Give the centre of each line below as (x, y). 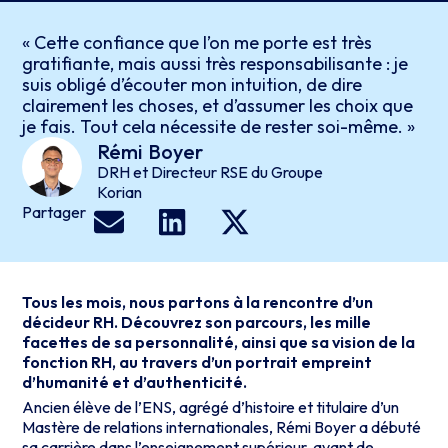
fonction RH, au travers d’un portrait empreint (197, 362)
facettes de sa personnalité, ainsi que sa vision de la (219, 342)
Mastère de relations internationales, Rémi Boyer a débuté (222, 426)
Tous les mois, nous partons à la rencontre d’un (198, 302)
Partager (54, 212)
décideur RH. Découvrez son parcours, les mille (197, 322)
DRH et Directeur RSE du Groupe (210, 172)
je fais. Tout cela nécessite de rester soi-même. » (219, 126)
